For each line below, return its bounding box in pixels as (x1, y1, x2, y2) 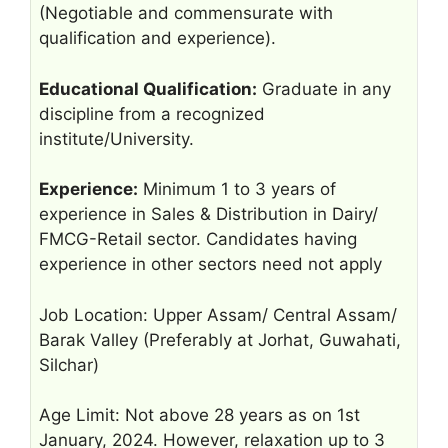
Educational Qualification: (39, 78, 257, 99)
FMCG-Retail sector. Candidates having (39, 229, 357, 249)
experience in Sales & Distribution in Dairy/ (39, 204, 378, 224)
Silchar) (39, 354, 99, 375)
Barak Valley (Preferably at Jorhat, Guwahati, (39, 329, 401, 350)
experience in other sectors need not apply (39, 254, 382, 274)
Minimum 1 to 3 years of (138, 179, 336, 199)
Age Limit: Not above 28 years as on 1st (39, 405, 360, 425)
